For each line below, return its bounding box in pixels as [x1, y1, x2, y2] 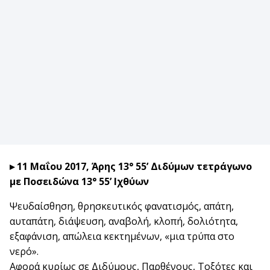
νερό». [10, 244, 39, 258]
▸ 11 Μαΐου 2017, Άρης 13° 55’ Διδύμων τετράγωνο [10, 159, 252, 173]
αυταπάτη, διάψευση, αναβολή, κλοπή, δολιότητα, [10, 214, 238, 228]
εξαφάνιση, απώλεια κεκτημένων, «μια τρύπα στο [10, 229, 234, 243]
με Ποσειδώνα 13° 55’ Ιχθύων [10, 174, 149, 188]
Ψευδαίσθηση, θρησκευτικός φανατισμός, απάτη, [10, 199, 234, 213]
